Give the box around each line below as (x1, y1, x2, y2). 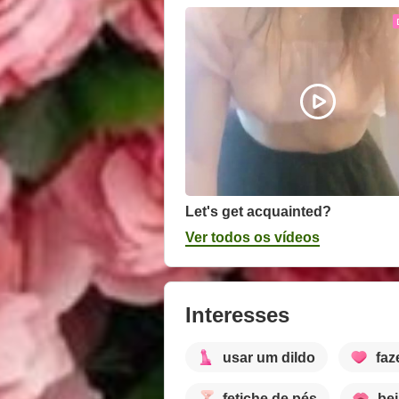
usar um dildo (223, 349, 315, 365)
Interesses (185, 303, 289, 328)
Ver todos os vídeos (185, 230, 320, 246)
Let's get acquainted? (185, 204, 331, 220)
